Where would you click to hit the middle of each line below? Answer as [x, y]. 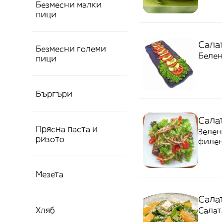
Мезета [50, 174]
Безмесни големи [71, 49]
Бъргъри [54, 94]
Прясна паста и [67, 129]
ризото [50, 139]
